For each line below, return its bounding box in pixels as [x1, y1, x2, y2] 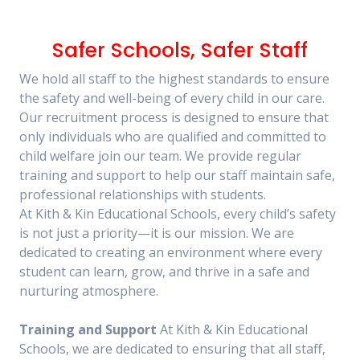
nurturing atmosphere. [19, 282, 158, 300]
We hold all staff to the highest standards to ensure [19, 70, 329, 88]
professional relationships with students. [19, 186, 266, 203]
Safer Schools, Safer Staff [52, 36, 308, 64]
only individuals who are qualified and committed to [19, 128, 326, 145]
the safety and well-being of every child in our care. [19, 89, 325, 107]
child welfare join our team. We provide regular [19, 147, 301, 165]
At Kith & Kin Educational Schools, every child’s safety [19, 205, 336, 223]
